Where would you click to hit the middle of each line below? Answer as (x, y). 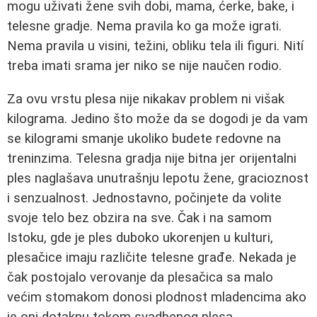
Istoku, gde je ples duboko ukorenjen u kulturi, (140, 237)
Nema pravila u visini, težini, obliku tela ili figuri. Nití (155, 46)
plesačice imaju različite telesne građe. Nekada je (152, 257)
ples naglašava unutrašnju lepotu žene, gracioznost (158, 178)
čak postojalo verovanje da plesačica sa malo (140, 277)
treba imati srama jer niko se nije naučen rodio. (144, 65)
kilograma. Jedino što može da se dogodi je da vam (157, 119)
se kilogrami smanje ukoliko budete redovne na (144, 138)
